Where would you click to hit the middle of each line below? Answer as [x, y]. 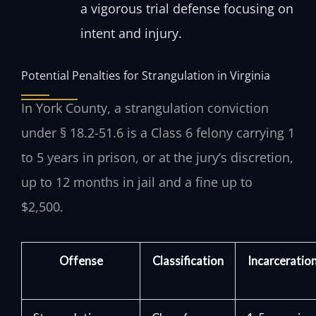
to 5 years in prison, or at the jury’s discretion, [157, 158]
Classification [188, 260]
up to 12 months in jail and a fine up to [137, 182]
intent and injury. [131, 34]
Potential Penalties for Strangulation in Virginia [146, 75]
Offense [81, 260]
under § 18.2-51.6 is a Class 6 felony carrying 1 [158, 133]
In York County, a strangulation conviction [145, 108]
